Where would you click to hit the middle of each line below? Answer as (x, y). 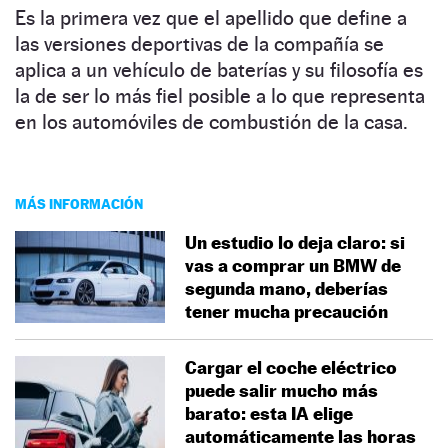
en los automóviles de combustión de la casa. (211, 121)
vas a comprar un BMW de (293, 265)
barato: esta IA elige (269, 413)
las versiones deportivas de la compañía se (199, 43)
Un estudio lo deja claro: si (295, 242)
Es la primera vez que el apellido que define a (211, 17)
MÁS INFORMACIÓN (79, 203)
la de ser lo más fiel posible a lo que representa (220, 95)
